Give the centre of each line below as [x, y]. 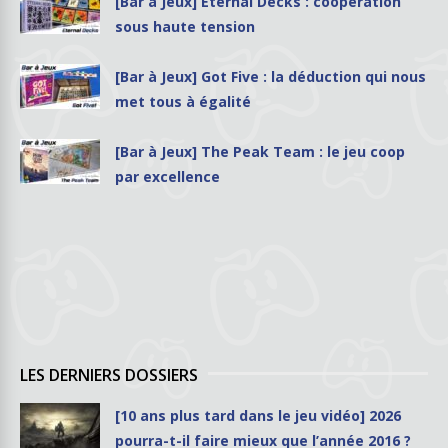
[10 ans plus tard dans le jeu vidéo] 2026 [258, 415]
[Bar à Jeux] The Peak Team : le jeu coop [260, 151]
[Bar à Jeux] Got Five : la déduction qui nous [270, 76]
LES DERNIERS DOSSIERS [109, 374]
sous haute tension [185, 26]
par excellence [167, 176]
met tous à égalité [183, 101]
